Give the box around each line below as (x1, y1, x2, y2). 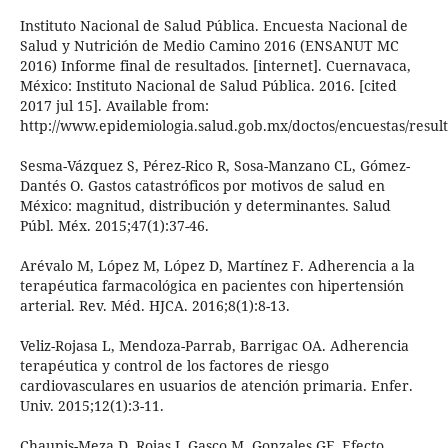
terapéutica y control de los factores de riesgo (19, 356, 329, 376)
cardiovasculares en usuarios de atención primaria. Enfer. (19, 376, 413, 396)
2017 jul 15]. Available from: (19, 96, 209, 116)
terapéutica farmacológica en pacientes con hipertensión (19, 276, 404, 296)
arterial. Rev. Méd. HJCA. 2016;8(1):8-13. (19, 296, 290, 316)
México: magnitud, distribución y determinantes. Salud (19, 196, 391, 216)
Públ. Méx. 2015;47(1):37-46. (19, 216, 209, 236)
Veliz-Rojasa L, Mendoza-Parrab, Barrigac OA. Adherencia (19, 336, 409, 356)
